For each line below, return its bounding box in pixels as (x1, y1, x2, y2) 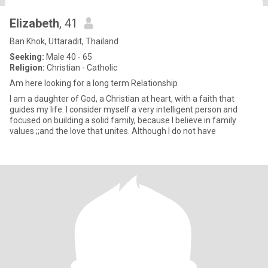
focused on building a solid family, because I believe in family (10, 115, 236, 125)
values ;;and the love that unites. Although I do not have (10, 126, 216, 136)
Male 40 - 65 (44, 52, 92, 62)
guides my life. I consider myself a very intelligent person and (10, 105, 237, 114)
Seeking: (10, 52, 44, 62)
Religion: (10, 63, 45, 72)
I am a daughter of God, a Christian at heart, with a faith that (10, 94, 234, 103)
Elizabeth (10, 16, 59, 31)
